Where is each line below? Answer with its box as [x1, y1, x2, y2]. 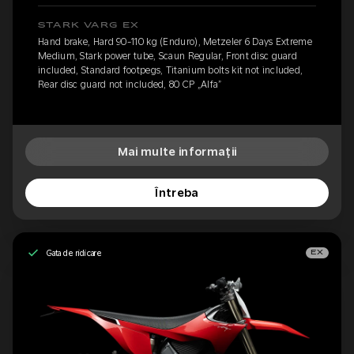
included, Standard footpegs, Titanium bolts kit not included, [38, 65, 303, 76]
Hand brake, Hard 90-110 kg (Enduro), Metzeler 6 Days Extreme [38, 36, 312, 47]
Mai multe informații [117, 145, 237, 158]
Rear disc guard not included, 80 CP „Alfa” [38, 79, 222, 90]
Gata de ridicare [46, 247, 103, 258]
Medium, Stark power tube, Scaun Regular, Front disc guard [38, 51, 298, 62]
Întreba [155, 186, 199, 199]
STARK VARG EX [38, 21, 140, 29]
